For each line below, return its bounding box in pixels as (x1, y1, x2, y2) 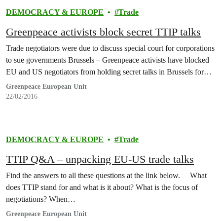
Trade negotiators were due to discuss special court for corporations (6, 44, 215, 52)
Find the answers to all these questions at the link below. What (6, 171, 207, 180)
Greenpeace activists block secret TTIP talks (6, 26, 201, 38)
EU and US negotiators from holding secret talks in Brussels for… (6, 68, 212, 76)
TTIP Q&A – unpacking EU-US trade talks (6, 153, 194, 165)
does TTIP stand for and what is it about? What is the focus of (6, 183, 198, 191)
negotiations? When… (6, 195, 75, 203)
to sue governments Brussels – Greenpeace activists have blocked (6, 56, 209, 64)
